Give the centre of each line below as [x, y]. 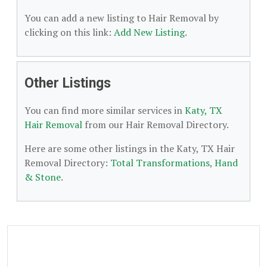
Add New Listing [149, 32]
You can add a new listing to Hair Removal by [122, 18]
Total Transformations [160, 163]
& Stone [43, 177]
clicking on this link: [69, 32]
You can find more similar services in [105, 110]
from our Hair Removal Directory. [156, 125]
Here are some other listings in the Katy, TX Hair [130, 148]
